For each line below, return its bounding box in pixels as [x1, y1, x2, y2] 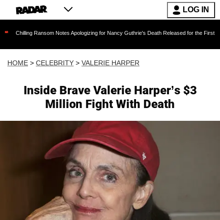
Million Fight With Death [45, 97, 175, 111]
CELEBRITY [36, 59, 74, 67]
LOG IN [183, 5, 209, 14]
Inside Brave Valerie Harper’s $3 [23, 83, 197, 97]
